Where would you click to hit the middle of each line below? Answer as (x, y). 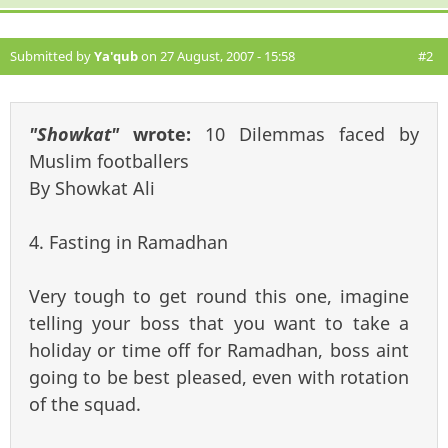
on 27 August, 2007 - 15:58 (216, 55)
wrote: (162, 133)
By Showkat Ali (92, 187)
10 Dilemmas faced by (312, 133)
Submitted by (52, 55)
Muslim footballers (109, 160)
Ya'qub (116, 55)
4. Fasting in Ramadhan (128, 241)
